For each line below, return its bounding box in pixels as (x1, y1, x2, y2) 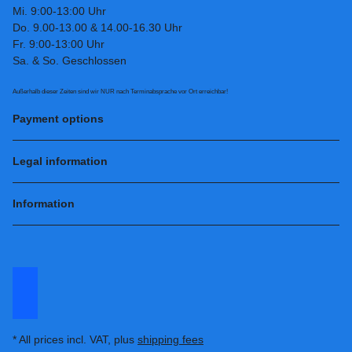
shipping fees (137, 333, 203, 346)
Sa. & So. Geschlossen (13, 53, 126, 67)
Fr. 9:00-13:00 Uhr (13, 37, 104, 50)
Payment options (13, 112, 107, 125)
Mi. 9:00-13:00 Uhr (13, 4, 106, 17)
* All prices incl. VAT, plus (13, 333, 137, 346)
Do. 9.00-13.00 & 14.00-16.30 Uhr (13, 20, 182, 34)
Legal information (13, 154, 111, 167)
